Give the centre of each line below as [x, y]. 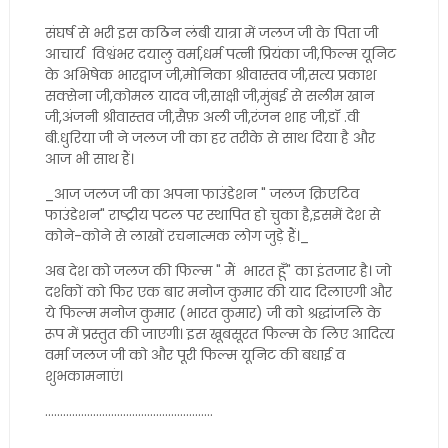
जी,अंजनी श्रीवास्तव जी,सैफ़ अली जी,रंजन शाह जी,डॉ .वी [201, 117]
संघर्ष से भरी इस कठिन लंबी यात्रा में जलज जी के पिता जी [211, 33]
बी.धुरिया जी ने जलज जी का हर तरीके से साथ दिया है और [209, 138]
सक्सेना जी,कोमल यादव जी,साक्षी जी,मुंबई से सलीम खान [209, 96]
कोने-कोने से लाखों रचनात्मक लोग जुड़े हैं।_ [176, 236]
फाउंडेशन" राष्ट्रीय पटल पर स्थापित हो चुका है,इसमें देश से [212, 215]
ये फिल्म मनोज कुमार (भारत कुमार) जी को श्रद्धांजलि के [212, 313]
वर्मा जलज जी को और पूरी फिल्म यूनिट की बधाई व [194, 355]
